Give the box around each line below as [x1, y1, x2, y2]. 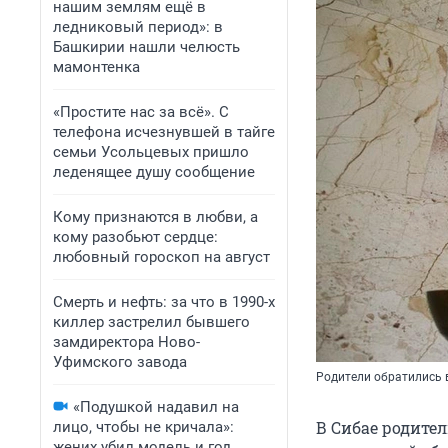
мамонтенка [53, 58, 140, 76]
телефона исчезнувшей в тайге [53, 123, 275, 141]
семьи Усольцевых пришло [53, 143, 249, 161]
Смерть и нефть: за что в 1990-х [53, 293, 275, 311]
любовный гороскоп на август [53, 248, 270, 266]
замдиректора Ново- [53, 333, 200, 351]
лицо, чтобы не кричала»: [53, 418, 234, 436]
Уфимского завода [53, 353, 187, 371]
